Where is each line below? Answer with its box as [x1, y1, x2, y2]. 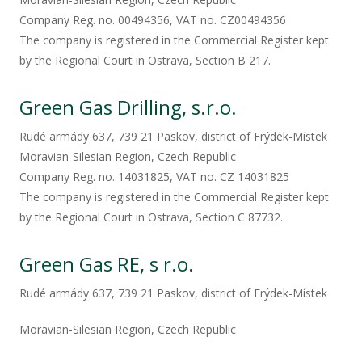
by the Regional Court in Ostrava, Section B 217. [19, 53, 271, 68]
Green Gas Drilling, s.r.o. [19, 94, 237, 120]
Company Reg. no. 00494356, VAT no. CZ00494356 [19, 12, 286, 27]
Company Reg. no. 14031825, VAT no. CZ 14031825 [19, 169, 289, 184]
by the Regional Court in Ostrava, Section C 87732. [19, 209, 283, 225]
